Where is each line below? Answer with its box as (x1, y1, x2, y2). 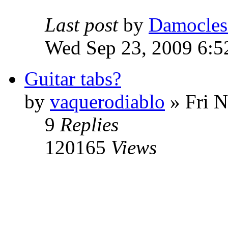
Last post (45, 14, 118, 36)
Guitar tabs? (24, 68, 121, 90)
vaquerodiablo (50, 91, 165, 113)
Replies (60, 113, 119, 136)
